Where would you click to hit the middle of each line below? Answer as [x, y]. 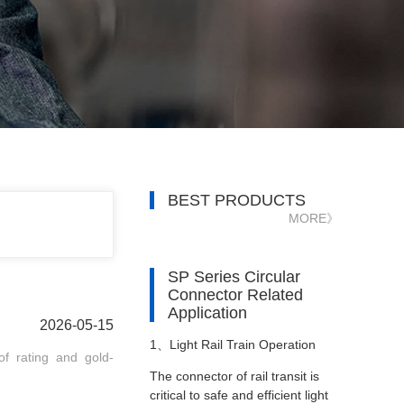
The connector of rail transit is [234, 376]
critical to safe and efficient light [239, 395]
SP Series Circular [234, 277]
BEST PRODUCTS [237, 200]
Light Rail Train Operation [243, 344]
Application [207, 313]
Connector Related [235, 295]
